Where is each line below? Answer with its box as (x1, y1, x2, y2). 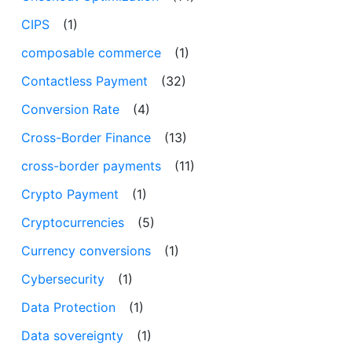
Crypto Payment (21, 185, 119, 202)
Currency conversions (21, 242, 151, 258)
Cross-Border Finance (21, 129, 151, 145)
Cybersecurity (21, 270, 104, 287)
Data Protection (21, 299, 115, 315)
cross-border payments (21, 157, 161, 174)
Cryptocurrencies (21, 214, 124, 230)
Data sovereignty (21, 327, 123, 343)
